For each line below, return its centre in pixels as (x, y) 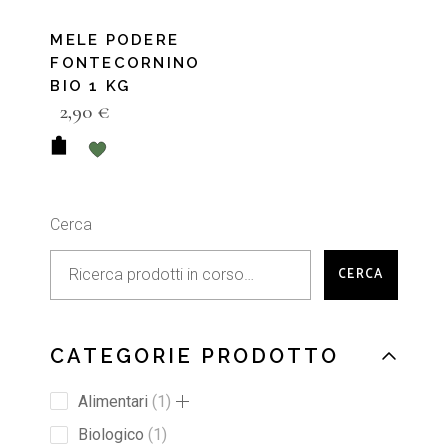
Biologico (111, 435)
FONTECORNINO (125, 62)
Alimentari (113, 401)
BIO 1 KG (90, 85)
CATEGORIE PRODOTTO (195, 355)
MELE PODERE (115, 39)
